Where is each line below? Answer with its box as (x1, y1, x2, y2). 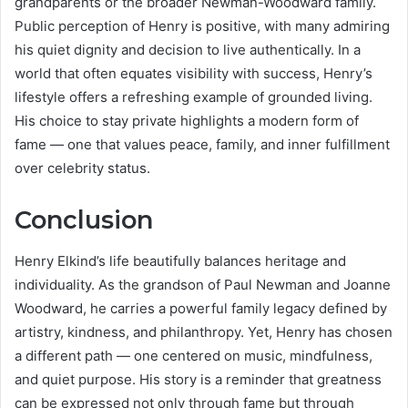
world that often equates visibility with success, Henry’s (15, 65, 372, 83)
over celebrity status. (15, 159, 150, 178)
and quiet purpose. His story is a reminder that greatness (15, 370, 382, 388)
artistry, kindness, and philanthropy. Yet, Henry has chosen (15, 322, 393, 341)
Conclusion (15, 205, 153, 236)
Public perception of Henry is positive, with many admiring (15, 17, 390, 36)
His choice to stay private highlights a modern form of (15, 112, 359, 130)
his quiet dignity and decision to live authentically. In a (15, 41, 361, 59)
